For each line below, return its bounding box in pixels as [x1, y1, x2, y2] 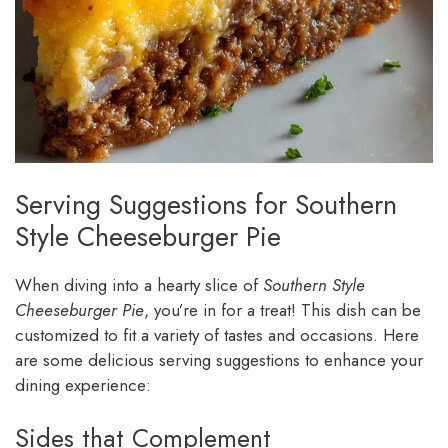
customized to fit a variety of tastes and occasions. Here [15, 322, 419, 347]
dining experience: [15, 372, 151, 397]
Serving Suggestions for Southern [15, 184, 397, 224]
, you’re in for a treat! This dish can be [144, 297, 421, 322]
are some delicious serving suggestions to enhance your [15, 347, 423, 372]
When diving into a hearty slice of [15, 272, 263, 297]
